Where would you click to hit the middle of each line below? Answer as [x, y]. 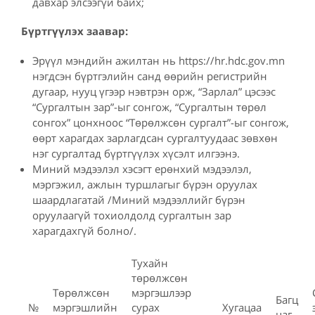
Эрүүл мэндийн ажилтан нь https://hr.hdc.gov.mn [159, 60]
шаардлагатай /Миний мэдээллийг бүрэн [139, 199]
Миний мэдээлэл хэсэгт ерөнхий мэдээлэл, [142, 168]
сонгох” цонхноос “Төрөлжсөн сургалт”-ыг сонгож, [161, 122]
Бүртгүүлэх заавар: [76, 31]
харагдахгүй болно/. [84, 230]
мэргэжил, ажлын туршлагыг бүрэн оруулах [145, 184]
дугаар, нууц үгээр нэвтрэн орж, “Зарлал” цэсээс [154, 91]
